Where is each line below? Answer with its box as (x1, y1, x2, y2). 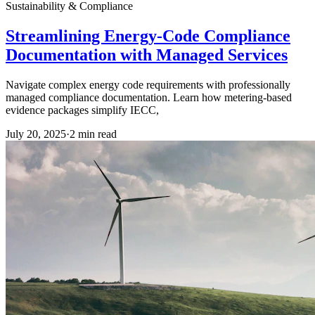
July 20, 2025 (6, 127, 66, 140)
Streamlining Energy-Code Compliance (6, 26, 290, 45)
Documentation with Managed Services (6, 45, 288, 64)
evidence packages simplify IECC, (6, 103, 159, 116)
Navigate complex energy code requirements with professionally (6, 78, 290, 91)
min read (75, 127, 117, 140)
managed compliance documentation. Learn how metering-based (6, 91, 292, 103)
